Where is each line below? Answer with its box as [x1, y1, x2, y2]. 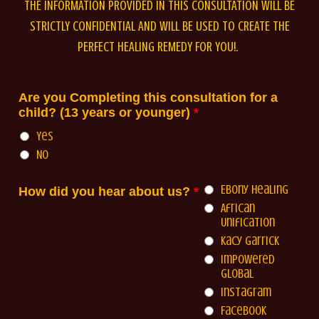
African [221, 200, 256, 215]
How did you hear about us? [19, 184, 191, 199]
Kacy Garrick [221, 233, 280, 248]
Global [221, 266, 254, 281]
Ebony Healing [221, 182, 289, 197]
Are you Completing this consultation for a [19, 90, 278, 105]
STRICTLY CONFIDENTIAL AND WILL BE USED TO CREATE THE [29, 18, 290, 33]
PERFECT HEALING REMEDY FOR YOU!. [78, 38, 241, 54]
